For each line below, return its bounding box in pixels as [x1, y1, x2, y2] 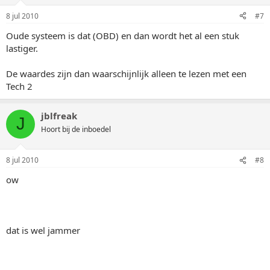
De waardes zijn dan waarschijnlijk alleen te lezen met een [6, 67, 246, 80]
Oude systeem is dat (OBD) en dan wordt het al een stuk [6, 29, 239, 42]
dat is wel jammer [6, 224, 80, 236]
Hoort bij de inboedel [41, 124, 111, 134]
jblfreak [41, 109, 77, 122]
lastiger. [6, 42, 38, 54]
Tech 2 [6, 80, 33, 92]
